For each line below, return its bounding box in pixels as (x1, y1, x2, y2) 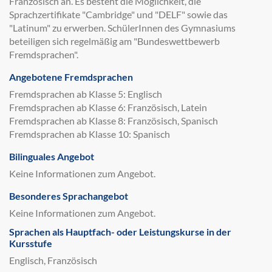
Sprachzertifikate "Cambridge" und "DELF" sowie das (9, 8, 228, 20)
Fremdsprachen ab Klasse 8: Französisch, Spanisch (9, 115, 218, 126)
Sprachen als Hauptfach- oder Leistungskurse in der (9, 226, 231, 237)
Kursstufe (9, 237, 52, 249)
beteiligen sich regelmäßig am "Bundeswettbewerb (9, 35, 220, 47)
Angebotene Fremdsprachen (9, 71, 133, 83)
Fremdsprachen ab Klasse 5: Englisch (9, 88, 162, 100)
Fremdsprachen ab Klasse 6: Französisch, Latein (9, 101, 207, 113)
